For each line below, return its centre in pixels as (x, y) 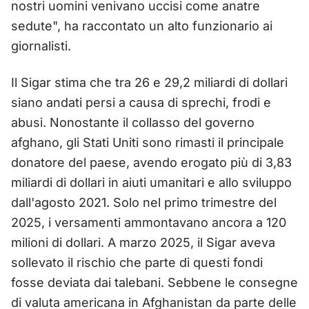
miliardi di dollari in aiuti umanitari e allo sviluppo (151, 182)
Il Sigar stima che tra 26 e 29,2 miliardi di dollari (149, 82)
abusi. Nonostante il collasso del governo (133, 122)
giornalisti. (41, 46)
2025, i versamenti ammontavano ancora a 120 (149, 222)
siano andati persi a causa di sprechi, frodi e (141, 102)
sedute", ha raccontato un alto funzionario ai (142, 26)
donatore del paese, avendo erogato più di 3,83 (151, 162)
